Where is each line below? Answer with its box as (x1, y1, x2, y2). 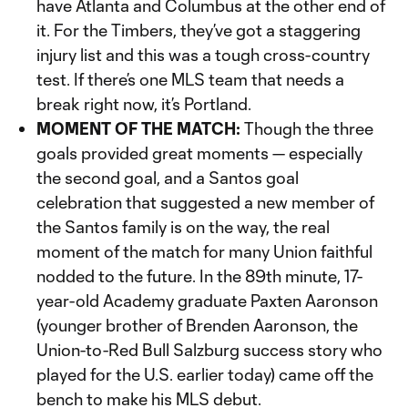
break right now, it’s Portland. (36, 94, 251, 114)
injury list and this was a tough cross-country (36, 45, 370, 65)
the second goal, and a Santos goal (36, 168, 299, 188)
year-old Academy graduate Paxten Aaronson (36, 291, 378, 311)
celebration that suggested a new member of (36, 192, 374, 212)
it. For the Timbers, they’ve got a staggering (36, 20, 361, 40)
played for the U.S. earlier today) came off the (36, 364, 373, 384)
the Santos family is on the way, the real (36, 217, 330, 237)
